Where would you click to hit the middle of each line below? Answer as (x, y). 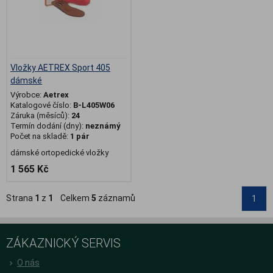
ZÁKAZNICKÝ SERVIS (63, 243)
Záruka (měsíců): (41, 116)
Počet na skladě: (40, 136)
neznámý (102, 126)
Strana (20, 198)
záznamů (116, 198)
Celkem (72, 198)
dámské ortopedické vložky (59, 153)
